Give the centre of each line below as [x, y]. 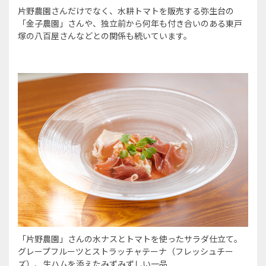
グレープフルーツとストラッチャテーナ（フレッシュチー [126, 251]
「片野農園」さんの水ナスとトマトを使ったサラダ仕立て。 [130, 238]
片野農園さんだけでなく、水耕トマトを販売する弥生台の [126, 10]
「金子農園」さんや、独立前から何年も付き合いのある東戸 [130, 23]
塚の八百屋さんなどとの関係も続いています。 [105, 35]
